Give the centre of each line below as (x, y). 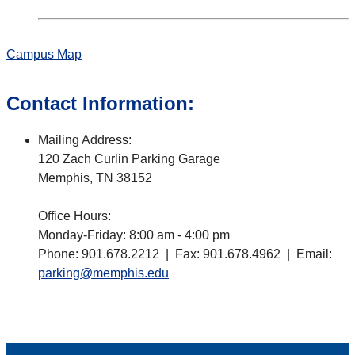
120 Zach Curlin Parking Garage (129, 159)
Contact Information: (100, 104)
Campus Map (44, 55)
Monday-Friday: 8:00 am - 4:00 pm (134, 235)
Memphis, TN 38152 (95, 178)
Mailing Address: (85, 140)
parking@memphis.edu (103, 273)
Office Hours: (74, 216)
